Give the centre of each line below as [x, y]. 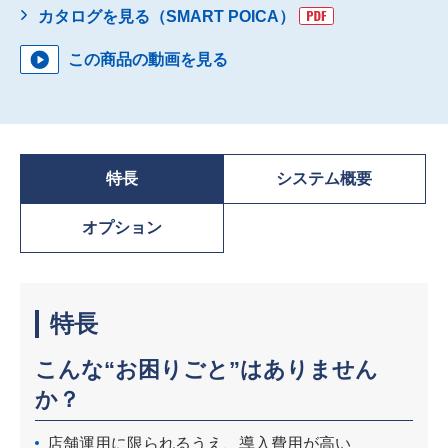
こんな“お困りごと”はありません [206, 370]
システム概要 [324, 179]
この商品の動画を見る [148, 60]
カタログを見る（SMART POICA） [166, 17]
